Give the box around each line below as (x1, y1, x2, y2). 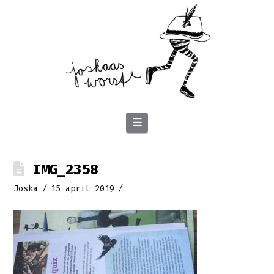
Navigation (141, 115, 202, 128)
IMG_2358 (24, 160, 98, 178)
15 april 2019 (51, 183, 114, 194)
